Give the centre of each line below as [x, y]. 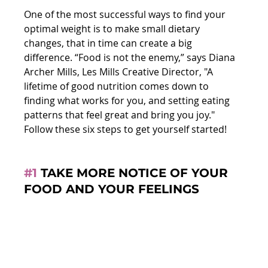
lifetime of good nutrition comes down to [118, 86]
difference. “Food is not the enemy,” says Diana [131, 57]
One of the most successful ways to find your [126, 14]
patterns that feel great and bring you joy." [121, 115]
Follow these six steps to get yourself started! [126, 129]
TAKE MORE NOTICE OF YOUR [135, 173]
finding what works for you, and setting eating [128, 100]
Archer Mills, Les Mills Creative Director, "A [120, 71]
